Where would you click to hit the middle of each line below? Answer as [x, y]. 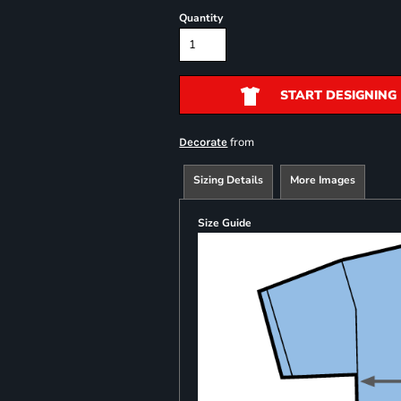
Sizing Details [229, 180]
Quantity [201, 18]
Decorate [204, 142]
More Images [323, 180]
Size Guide [225, 223]
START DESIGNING [338, 96]
